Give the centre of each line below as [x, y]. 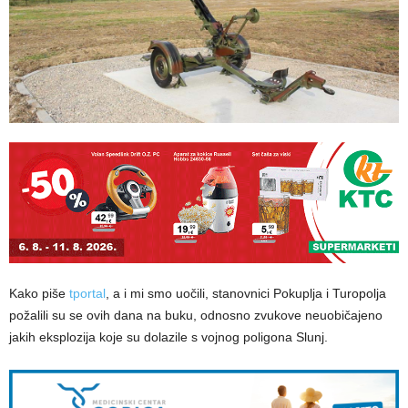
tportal [87, 294]
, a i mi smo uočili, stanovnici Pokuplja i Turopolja [246, 294]
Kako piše [39, 294]
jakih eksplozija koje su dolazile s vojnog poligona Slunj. [168, 337]
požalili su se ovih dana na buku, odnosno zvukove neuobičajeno [196, 316]
